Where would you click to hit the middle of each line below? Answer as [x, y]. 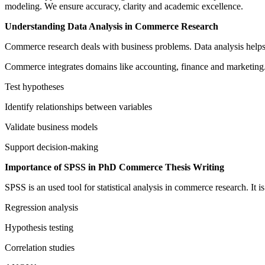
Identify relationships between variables [78, 107]
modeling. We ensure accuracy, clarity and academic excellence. [124, 7]
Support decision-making [51, 147]
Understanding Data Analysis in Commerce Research [112, 27]
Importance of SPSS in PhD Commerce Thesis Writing [114, 167]
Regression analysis [41, 208]
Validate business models [51, 127]
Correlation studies [40, 248]
